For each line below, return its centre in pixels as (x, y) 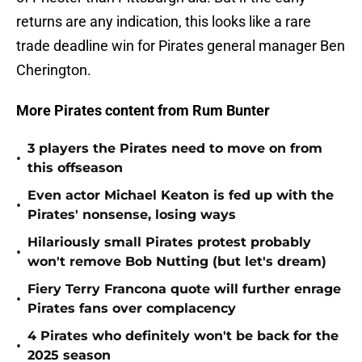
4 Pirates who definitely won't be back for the (183, 336)
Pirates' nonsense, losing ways (132, 215)
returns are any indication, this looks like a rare (164, 22)
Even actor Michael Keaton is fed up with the (181, 196)
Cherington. (54, 70)
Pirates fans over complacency (132, 309)
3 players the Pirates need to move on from (175, 149)
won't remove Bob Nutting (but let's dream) (177, 262)
